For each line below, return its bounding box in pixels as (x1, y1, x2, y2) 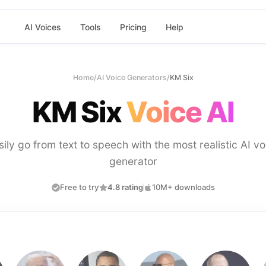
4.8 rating (107, 182, 143, 192)
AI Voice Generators (96, 73, 167, 82)
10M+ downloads (151, 182, 215, 192)
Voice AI (126, 94, 235, 129)
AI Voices (24, 21, 61, 32)
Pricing (119, 21, 147, 32)
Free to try (59, 182, 99, 192)
